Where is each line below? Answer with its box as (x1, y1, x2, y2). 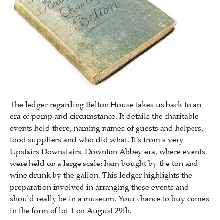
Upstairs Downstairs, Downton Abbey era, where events (10, 147, 205, 157)
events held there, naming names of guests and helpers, (10, 123, 203, 133)
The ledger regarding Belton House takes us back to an (10, 100, 201, 110)
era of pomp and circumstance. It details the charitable (10, 111, 199, 121)
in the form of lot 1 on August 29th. (10, 206, 132, 216)
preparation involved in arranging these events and (10, 182, 189, 192)
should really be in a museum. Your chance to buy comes (10, 194, 209, 204)
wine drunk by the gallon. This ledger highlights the (10, 170, 192, 180)
